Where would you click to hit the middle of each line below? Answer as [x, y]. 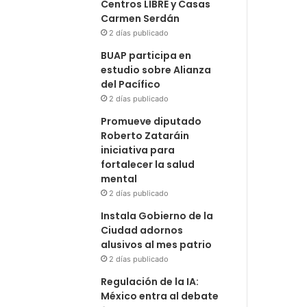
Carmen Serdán [140, 18]
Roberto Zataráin [145, 135]
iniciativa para [138, 150]
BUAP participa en [146, 55]
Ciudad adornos [142, 230]
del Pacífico [131, 84]
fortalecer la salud [148, 164]
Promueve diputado [151, 121]
